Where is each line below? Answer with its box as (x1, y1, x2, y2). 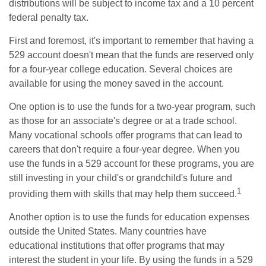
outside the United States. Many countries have (9, 226, 207, 237)
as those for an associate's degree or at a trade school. (9, 115, 237, 126)
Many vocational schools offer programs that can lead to (9, 129, 242, 140)
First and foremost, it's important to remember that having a (9, 35, 254, 46)
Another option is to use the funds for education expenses (9, 212, 249, 223)
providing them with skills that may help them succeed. (9, 189, 237, 199)
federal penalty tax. (9, 12, 88, 23)
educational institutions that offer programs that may (9, 240, 224, 251)
